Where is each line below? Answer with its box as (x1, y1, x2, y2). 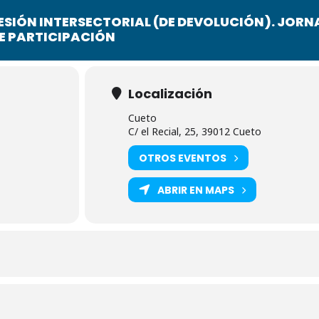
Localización (127, 85, 212, 103)
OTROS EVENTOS (138, 150, 226, 165)
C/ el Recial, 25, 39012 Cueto (127, 125, 261, 138)
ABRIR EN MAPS (157, 182, 234, 197)
